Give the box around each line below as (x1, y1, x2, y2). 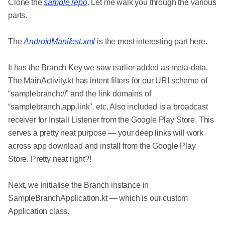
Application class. (8, 206, 70, 215)
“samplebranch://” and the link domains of (8, 89, 151, 98)
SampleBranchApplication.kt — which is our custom (8, 193, 188, 202)
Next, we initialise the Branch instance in (8, 180, 149, 189)
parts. (8, 11, 28, 20)
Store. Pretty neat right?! (8, 154, 91, 163)
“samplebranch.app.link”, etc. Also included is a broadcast (8, 102, 208, 111)
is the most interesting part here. (95, 37, 207, 46)
